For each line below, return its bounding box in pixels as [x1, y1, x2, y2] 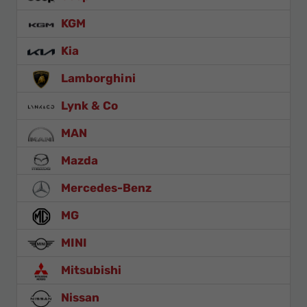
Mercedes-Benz [58, 181, 151, 195]
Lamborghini [58, 71, 136, 86]
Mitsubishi [58, 263, 121, 278]
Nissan [58, 291, 99, 305]
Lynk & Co [58, 99, 118, 113]
